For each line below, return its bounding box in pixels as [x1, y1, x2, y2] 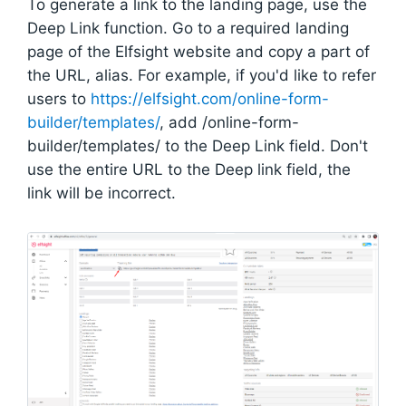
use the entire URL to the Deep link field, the [27, 160, 351, 179]
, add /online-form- [159, 113, 299, 132]
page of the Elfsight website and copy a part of [27, 43, 370, 62]
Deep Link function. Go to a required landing [27, 19, 349, 38]
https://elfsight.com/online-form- [91, 90, 329, 109]
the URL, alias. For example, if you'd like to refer [27, 66, 376, 85]
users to [27, 90, 91, 109]
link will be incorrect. [27, 184, 185, 203]
